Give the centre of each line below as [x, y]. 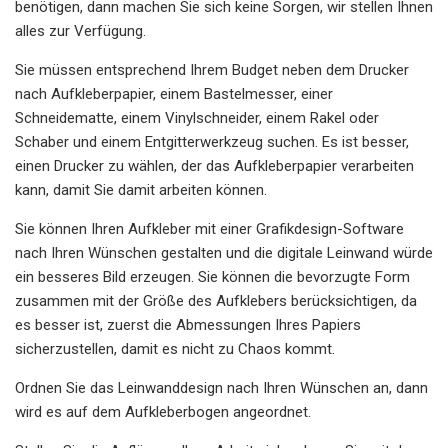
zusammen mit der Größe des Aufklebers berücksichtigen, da [216, 300]
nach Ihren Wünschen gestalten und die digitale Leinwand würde [224, 252]
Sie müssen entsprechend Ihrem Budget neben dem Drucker [212, 69]
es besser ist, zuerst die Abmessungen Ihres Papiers [188, 324]
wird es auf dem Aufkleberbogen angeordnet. [163, 411]
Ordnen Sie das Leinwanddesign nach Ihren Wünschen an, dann [221, 387]
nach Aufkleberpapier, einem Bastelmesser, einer [174, 93]
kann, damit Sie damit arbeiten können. [141, 189]
